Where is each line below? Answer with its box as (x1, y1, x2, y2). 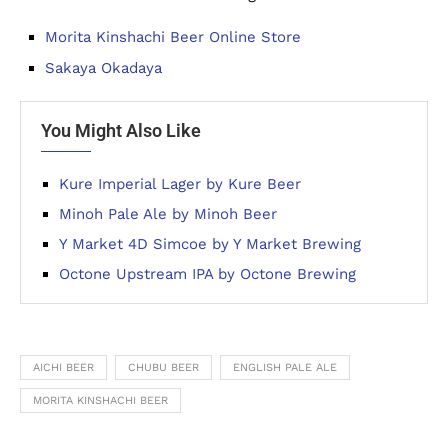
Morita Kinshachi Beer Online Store (45, 27, 301, 46)
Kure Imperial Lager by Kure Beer (59, 174, 301, 193)
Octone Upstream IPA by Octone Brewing (59, 264, 356, 283)
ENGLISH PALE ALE (233, 360, 337, 374)
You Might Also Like (41, 119, 201, 141)
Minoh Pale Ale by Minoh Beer (59, 204, 277, 223)
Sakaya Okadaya (45, 58, 162, 77)
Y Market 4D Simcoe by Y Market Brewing (59, 234, 361, 253)
